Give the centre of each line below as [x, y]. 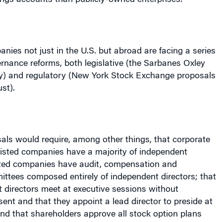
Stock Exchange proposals [162, 61]
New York [90, 61]
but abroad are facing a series [156, 36]
